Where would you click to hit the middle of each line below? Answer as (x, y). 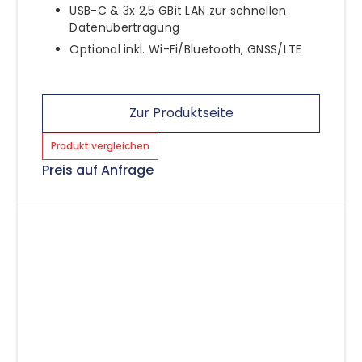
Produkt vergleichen (101, 146)
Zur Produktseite (181, 113)
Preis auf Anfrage (98, 170)
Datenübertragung (125, 28)
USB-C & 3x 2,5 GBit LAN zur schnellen (178, 11)
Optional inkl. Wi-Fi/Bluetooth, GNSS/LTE (186, 50)
